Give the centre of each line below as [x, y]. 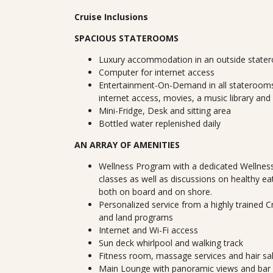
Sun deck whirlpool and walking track [171, 243]
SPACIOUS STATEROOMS [126, 38]
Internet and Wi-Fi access [148, 230]
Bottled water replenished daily [160, 123]
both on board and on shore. [155, 192]
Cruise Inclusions [111, 17]
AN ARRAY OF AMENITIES [127, 145]
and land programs [136, 217]
